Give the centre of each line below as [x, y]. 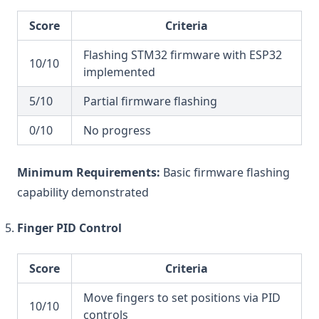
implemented [119, 72]
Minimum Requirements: [89, 172]
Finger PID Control [69, 228]
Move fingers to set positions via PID [182, 298]
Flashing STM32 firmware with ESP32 [183, 55]
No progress [117, 130]
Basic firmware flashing [225, 172]
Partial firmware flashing [150, 101]
